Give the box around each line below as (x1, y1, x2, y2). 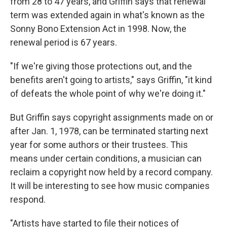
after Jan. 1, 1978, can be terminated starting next (10, 125, 208, 136)
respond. (10, 194, 46, 205)
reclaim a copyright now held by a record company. (10, 166, 213, 177)
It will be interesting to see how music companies (10, 180, 210, 191)
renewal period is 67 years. (10, 36, 117, 48)
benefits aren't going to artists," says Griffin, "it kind (10, 74, 212, 85)
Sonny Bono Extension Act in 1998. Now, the (10, 23, 186, 34)
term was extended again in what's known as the (10, 9, 205, 20)
